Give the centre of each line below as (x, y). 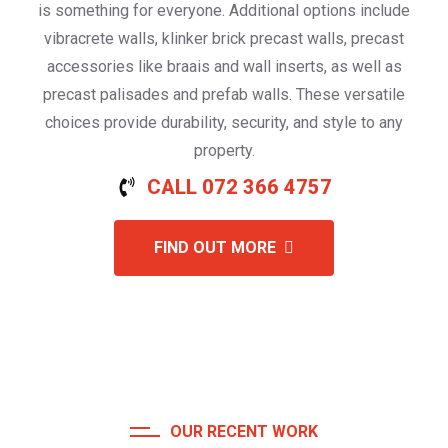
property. (224, 150)
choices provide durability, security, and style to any (224, 122)
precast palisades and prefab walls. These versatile (224, 94)
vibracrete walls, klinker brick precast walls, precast (224, 38)
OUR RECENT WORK (244, 432)
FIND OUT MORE (215, 247)
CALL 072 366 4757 (239, 186)
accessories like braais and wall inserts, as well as (224, 66)
